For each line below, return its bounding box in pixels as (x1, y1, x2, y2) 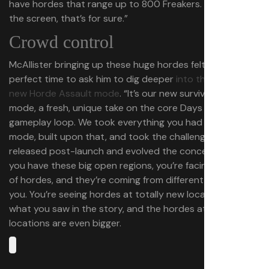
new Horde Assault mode (9, 87, 119, 100)
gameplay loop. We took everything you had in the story (9, 116, 256, 128)
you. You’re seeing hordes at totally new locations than (9, 188, 250, 201)
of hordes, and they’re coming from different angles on (9, 174, 248, 186)
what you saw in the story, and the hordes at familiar (9, 202, 240, 215)
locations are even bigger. (9, 217, 121, 229)
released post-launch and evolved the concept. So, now (9, 145, 256, 157)
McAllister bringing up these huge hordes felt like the (9, 58, 238, 71)
